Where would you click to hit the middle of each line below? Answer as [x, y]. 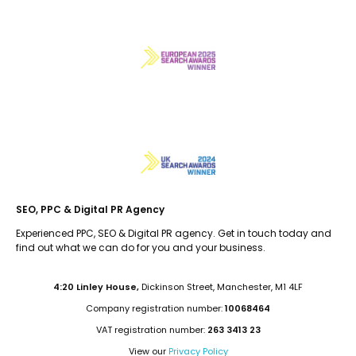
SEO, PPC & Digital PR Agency [90, 209]
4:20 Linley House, [97, 286]
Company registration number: [155, 308]
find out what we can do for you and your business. [141, 247]
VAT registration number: [151, 329]
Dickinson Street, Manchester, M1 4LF [222, 286]
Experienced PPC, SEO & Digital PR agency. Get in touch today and [174, 233]
